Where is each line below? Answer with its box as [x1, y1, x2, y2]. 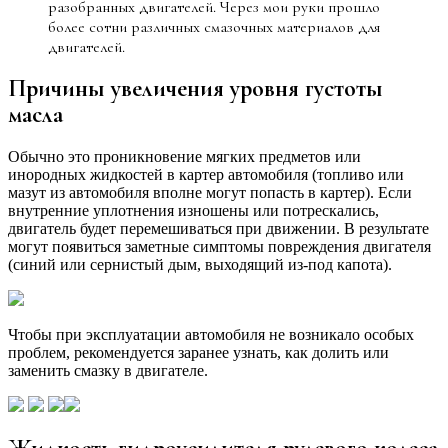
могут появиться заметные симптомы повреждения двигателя [8, 238, 431, 256]
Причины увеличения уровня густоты [8, 74, 383, 104]
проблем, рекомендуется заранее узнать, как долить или [8, 344, 389, 362]
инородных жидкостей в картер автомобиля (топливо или [8, 166, 404, 184]
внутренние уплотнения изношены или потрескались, [8, 202, 379, 220]
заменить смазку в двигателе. [8, 362, 208, 380]
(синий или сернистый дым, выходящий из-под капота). [8, 256, 392, 274]
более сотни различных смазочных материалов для [48, 16, 380, 37]
